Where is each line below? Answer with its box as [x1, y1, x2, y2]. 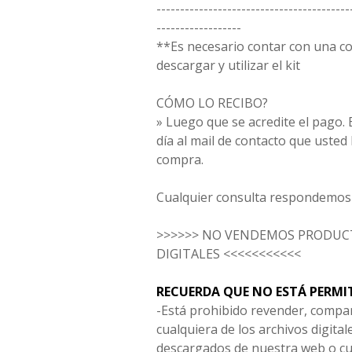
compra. [156, 151, 203, 168]
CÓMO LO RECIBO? [156, 94, 268, 112]
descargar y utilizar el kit [156, 57, 300, 74]
